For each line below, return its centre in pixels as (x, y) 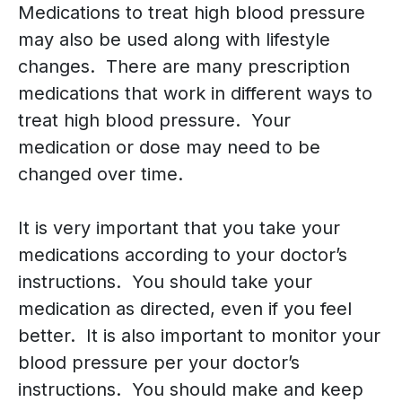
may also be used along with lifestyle (174, 40)
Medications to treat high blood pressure (192, 13)
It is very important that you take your (179, 228)
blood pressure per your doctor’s (159, 363)
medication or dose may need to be (169, 148)
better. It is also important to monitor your (199, 336)
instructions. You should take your (165, 282)
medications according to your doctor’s (183, 255)
